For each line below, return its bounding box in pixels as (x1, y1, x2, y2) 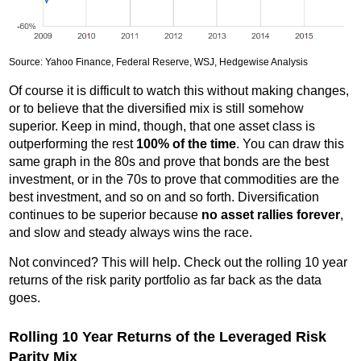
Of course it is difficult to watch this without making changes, (9, 83, 350, 98)
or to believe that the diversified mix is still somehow (9, 101, 305, 115)
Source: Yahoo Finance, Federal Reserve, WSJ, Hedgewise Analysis (9, 56, 309, 68)
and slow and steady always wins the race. (9, 225, 253, 239)
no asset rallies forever (201, 207, 341, 222)
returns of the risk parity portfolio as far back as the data (9, 272, 322, 287)
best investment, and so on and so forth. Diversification (9, 189, 320, 204)
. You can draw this (236, 136, 345, 151)
